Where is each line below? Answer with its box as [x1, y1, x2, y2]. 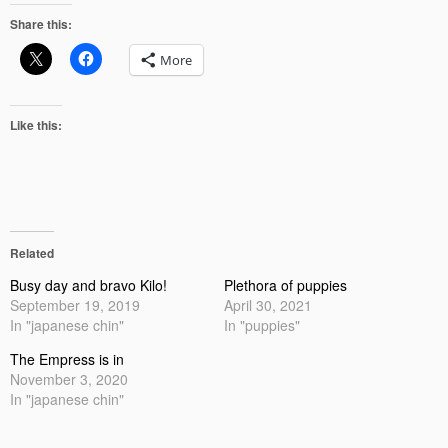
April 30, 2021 [224, 295, 312, 316]
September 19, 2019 [10, 295, 140, 316]
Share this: [10, 15, 72, 34]
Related [10, 244, 54, 263]
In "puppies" [224, 315, 300, 336]
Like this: [10, 116, 62, 135]
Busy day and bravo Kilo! [10, 275, 167, 296]
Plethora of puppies [224, 275, 347, 296]
